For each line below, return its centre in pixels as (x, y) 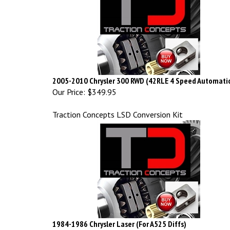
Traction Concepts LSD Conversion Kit (118, 110)
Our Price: (69, 87)
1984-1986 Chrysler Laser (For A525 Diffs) (119, 219)
